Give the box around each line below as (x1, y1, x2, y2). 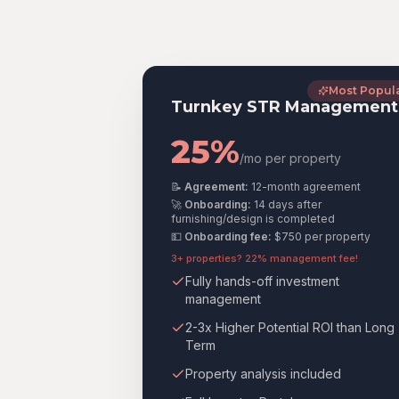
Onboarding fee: (184, 230, 272, 243)
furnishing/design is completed (171, 212, 335, 225)
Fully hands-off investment (185, 273, 339, 289)
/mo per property (240, 151, 341, 166)
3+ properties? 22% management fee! (171, 252, 358, 265)
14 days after (254, 198, 322, 211)
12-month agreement (251, 180, 361, 193)
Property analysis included (185, 366, 341, 381)
